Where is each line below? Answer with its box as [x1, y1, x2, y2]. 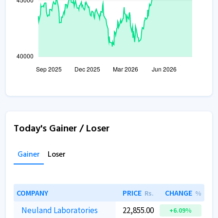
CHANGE [165, 188, 192, 198]
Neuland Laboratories [21, 205, 98, 216]
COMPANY [17, 188, 48, 198]
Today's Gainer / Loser [14, 121, 109, 137]
